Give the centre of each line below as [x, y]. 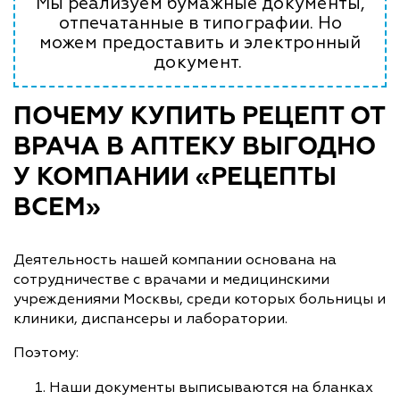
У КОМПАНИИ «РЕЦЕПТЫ [175, 177]
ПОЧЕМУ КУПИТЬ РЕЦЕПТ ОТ [199, 117]
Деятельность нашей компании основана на [175, 259]
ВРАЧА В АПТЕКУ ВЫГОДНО [195, 147]
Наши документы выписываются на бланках [211, 387]
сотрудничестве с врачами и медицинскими [171, 279]
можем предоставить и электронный [200, 42]
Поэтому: [46, 352]
